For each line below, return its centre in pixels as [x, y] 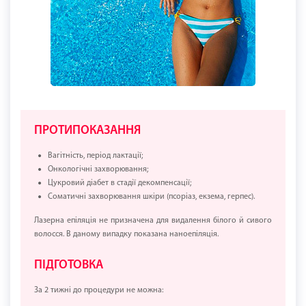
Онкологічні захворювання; [98, 170]
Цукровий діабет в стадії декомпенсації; [120, 183]
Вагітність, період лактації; [95, 156]
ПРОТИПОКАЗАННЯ [87, 131]
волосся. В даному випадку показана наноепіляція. [126, 235]
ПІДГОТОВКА [69, 266]
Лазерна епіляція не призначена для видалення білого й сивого [153, 221]
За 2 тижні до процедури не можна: [99, 291]
